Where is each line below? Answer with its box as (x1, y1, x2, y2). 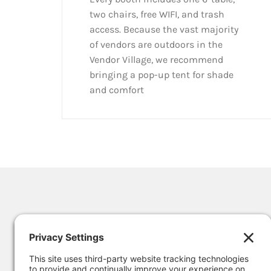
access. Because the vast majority (89, 24, 238, 36)
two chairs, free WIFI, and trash (89, 8, 224, 21)
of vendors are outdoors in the (89, 39, 223, 51)
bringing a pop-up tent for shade (89, 69, 233, 81)
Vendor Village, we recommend (89, 54, 223, 66)
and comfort (89, 84, 144, 96)
